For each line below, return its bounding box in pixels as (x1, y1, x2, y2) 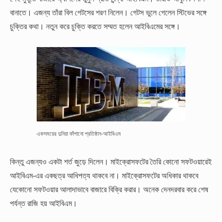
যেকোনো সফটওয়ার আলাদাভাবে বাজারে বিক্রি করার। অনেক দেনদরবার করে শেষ (10, 185, 208, 194)
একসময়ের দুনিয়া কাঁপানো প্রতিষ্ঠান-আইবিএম (37, 130, 121, 137)
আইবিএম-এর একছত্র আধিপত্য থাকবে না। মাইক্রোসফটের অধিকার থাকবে (10, 171, 198, 180)
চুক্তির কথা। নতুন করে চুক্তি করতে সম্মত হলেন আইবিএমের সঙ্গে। (10, 21, 180, 31)
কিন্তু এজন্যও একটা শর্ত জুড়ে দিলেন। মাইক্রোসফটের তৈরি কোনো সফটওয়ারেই (10, 157, 212, 166)
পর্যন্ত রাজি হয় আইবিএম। (10, 199, 77, 208)
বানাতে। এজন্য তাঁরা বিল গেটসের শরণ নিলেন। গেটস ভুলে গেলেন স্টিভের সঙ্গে (10, 7, 207, 17)
